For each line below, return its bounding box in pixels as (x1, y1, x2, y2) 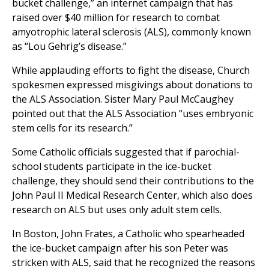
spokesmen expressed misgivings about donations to (12, 78, 253, 92)
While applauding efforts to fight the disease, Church (12, 64, 250, 77)
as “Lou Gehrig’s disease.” (12, 40, 127, 53)
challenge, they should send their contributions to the (12, 174, 254, 188)
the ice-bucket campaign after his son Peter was (12, 241, 228, 255)
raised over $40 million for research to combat (12, 11, 220, 25)
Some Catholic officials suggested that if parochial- (12, 145, 240, 159)
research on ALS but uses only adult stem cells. (12, 203, 222, 217)
